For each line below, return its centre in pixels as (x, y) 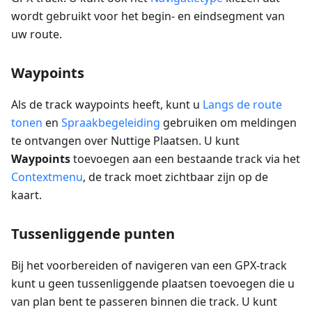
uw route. (37, 34)
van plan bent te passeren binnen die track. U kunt (144, 302)
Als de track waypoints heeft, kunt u (107, 105)
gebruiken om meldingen (228, 123)
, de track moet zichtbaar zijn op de (175, 177)
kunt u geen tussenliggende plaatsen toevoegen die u (153, 284)
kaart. (26, 195)
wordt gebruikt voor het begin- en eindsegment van (148, 16)
